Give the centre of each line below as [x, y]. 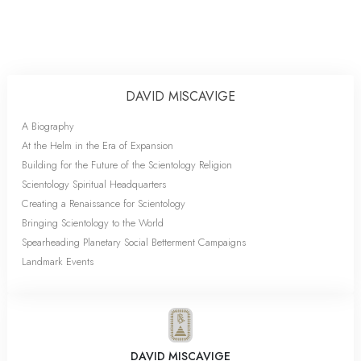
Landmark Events [58, 261]
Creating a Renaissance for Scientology [104, 203]
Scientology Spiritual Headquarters [94, 184]
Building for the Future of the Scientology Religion [127, 164]
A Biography [48, 126]
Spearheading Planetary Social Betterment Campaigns [134, 242]
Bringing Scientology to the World [93, 222]
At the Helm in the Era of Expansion [98, 145]
